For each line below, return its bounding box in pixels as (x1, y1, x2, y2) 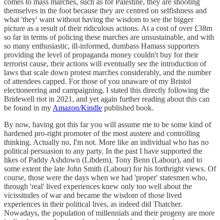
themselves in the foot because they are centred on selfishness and (4, 6, 207, 15)
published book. (102, 103, 154, 112)
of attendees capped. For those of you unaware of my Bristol (4, 77, 191, 85)
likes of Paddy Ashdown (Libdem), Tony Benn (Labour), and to (4, 155, 202, 164)
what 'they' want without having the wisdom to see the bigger (4, 15, 193, 24)
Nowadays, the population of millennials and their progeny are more (4, 208, 215, 217)
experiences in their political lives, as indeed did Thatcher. (4, 199, 182, 208)
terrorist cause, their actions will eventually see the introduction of (4, 59, 206, 68)
